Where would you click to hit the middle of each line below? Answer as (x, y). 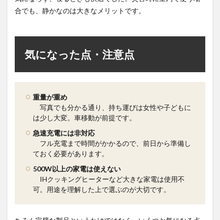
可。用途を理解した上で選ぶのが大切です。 (102, 190)
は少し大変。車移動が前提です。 (84, 118)
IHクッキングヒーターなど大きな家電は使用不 (109, 179)
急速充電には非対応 (64, 133)
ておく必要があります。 (71, 154)
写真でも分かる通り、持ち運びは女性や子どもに (112, 108)
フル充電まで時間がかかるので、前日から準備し (112, 143)
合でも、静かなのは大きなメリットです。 (80, 11)
